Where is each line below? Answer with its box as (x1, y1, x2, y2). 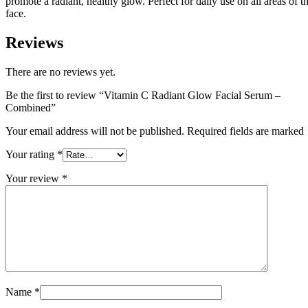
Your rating (5, 148, 57, 160)
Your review (5, 172, 62, 184)
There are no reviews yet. (5, 65, 115, 78)
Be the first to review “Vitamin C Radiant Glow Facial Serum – (5, 89, 280, 101)
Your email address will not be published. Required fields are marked (5, 124, 304, 137)
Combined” (5, 101, 56, 113)
